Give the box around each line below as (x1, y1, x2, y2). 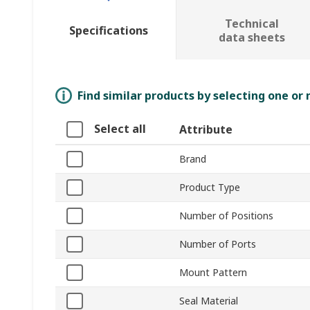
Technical (224, 16, 279, 32)
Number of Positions (179, 209, 273, 223)
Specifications (69, 23, 148, 39)
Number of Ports (179, 237, 256, 251)
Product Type (179, 181, 240, 194)
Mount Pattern (179, 266, 247, 280)
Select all (94, 121, 146, 137)
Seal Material (179, 294, 238, 308)
